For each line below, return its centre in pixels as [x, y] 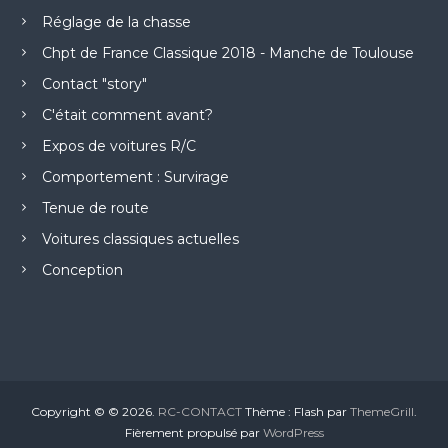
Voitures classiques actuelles [140, 239]
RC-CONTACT [200, 412]
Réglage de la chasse [116, 22]
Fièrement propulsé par [193, 433]
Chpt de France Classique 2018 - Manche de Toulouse [227, 53]
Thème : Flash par [296, 412]
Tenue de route [95, 208]
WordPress [293, 433]
